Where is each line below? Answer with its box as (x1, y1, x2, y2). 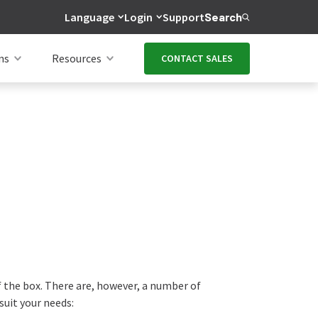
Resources (52, 51, 102, 65)
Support (163, 10, 204, 24)
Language (65, 10, 114, 24)
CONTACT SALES (161, 51, 233, 65)
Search (204, 10, 242, 23)
